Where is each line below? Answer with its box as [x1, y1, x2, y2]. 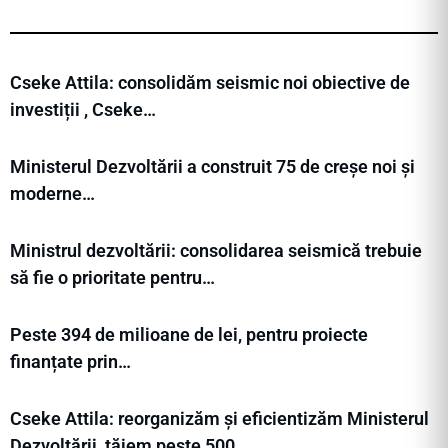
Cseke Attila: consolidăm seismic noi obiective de [10, 72, 410, 94]
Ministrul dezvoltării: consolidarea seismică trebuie [10, 240, 422, 262]
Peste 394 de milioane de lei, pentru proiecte [10, 324, 368, 346]
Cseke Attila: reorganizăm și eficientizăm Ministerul [10, 408, 429, 430]
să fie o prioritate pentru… [10, 267, 215, 289]
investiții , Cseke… [10, 99, 156, 121]
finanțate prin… [10, 351, 131, 373]
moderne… [10, 183, 95, 205]
